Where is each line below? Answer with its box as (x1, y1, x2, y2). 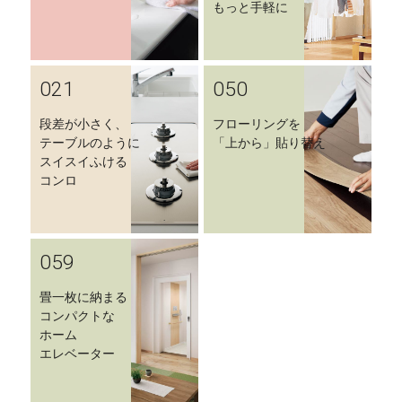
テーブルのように (39, 135, 140, 151)
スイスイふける (39, 154, 127, 170)
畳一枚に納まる (39, 290, 127, 305)
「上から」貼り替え (213, 135, 326, 151)
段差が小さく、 (39, 117, 127, 132)
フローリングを (213, 117, 301, 132)
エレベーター (39, 346, 115, 362)
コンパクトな (39, 309, 115, 324)
